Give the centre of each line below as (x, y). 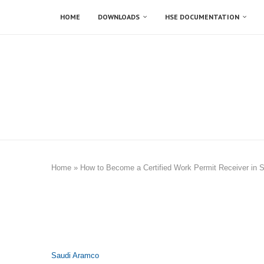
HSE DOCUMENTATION (202, 17)
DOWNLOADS (119, 17)
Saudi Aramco (75, 255)
